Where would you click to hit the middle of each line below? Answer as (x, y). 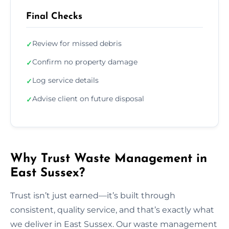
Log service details (65, 80)
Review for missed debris (77, 43)
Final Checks (54, 16)
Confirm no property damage (85, 62)
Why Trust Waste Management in (109, 159)
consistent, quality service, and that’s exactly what (112, 210)
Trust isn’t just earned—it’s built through (93, 195)
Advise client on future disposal (88, 98)
